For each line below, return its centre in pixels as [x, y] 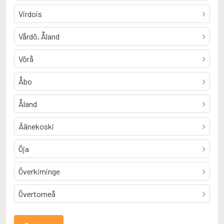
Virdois [30, 14]
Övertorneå [37, 194]
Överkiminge [39, 171]
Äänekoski [36, 126]
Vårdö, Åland [39, 36]
